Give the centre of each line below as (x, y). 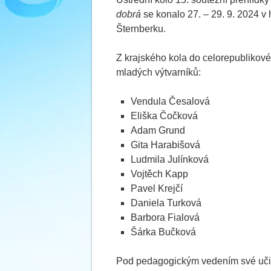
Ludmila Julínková (170, 159)
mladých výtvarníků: (158, 72)
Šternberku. (141, 29)
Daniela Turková (166, 203)
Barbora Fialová (165, 217)
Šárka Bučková (163, 232)
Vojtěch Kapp (159, 174)
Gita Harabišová (165, 145)
